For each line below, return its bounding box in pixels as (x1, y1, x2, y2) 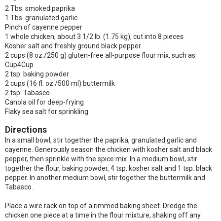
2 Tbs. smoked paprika (5, 4, 75, 12)
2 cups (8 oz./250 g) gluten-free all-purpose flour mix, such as (5, 51, 195, 59)
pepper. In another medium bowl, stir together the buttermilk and (5, 174, 205, 182)
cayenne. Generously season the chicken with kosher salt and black (5, 146, 212, 153)
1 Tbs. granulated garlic (5, 14, 77, 22)
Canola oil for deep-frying (5, 98, 84, 106)
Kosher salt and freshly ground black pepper (5, 42, 141, 50)
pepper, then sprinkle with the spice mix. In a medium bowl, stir (5, 155, 197, 163)
